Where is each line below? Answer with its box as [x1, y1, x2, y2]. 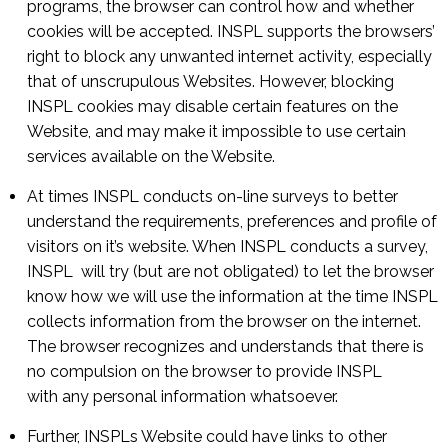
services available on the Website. [27, 147, 275, 166]
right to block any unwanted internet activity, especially [27, 47, 432, 66]
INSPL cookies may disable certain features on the [27, 97, 398, 116]
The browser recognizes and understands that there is [27, 337, 424, 356]
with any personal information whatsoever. [27, 387, 338, 406]
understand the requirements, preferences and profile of [27, 212, 437, 231]
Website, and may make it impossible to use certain [27, 122, 406, 141]
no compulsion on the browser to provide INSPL [27, 362, 382, 381]
